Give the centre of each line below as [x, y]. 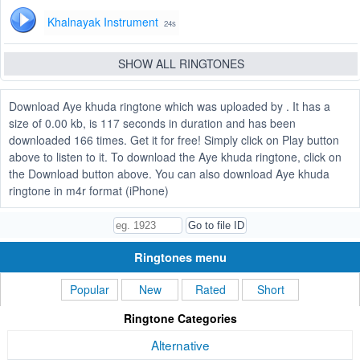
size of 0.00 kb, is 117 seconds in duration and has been [152, 123]
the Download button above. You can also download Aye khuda [169, 174]
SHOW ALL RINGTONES [181, 64]
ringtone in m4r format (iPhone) [89, 191]
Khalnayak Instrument [103, 22]
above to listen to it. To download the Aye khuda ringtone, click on [175, 157]
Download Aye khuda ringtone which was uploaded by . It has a [170, 106]
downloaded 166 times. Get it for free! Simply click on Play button [174, 140]
